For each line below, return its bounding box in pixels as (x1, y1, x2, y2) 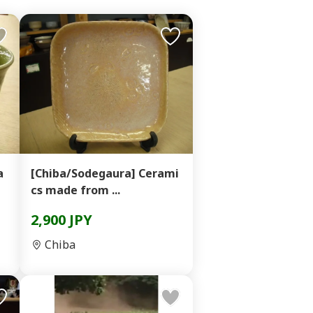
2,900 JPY (31, 210, 92, 229)
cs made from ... (31, 182, 120, 198)
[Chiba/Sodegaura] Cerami (31, 166, 179, 181)
